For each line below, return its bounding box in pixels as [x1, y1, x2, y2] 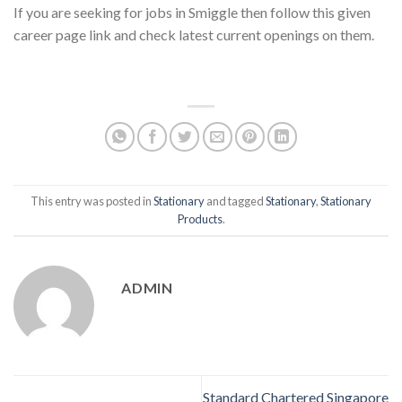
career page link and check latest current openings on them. [13, 25, 374, 43]
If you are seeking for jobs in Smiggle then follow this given [13, 3, 371, 21]
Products [177, 211, 223, 226]
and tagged [205, 193, 266, 208]
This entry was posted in [31, 193, 153, 208]
